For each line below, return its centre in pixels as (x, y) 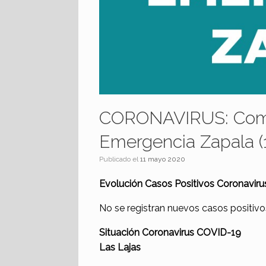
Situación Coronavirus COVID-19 (170, 232)
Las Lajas (120, 247)
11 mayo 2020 (163, 159)
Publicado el (122, 159)
